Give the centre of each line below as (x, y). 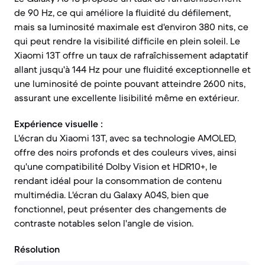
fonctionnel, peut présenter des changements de (120, 209)
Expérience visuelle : (59, 124)
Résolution (37, 249)
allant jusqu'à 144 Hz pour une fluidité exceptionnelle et (132, 69)
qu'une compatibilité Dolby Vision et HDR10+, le (116, 166)
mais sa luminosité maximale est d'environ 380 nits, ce (131, 27)
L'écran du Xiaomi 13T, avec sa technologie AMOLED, (125, 138)
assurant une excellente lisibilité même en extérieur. (127, 98)
